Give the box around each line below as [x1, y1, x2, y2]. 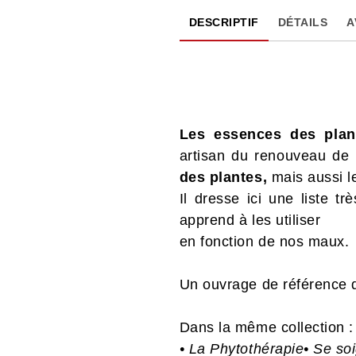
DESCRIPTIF [188, 15, 259, 29]
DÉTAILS [277, 15, 328, 29]
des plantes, [179, 168, 268, 185]
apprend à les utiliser [179, 211, 321, 228]
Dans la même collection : [179, 319, 354, 335]
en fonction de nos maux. [179, 233, 350, 250]
